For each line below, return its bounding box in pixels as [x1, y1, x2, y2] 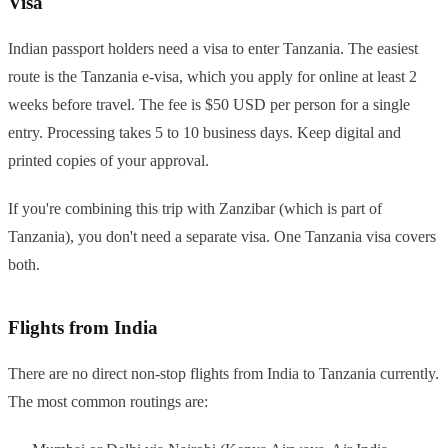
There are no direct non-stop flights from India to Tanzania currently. [8, 365, 439, 383]
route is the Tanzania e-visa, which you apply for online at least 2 [8, 68, 417, 86]
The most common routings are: [8, 393, 208, 411]
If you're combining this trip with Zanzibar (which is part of [8, 200, 382, 218]
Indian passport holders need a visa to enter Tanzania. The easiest [8, 40, 418, 58]
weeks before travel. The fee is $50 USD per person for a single [8, 96, 410, 114]
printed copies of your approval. [8, 152, 209, 170]
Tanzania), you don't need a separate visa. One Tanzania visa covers [8, 228, 436, 246]
